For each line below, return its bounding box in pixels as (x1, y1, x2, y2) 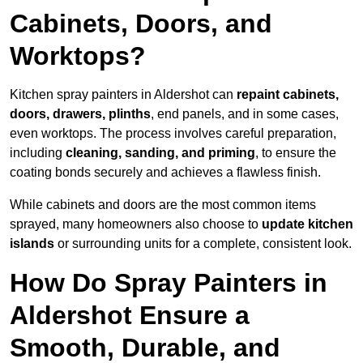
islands (10, 237, 54, 251)
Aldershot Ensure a (10, 301, 250, 331)
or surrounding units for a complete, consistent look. (54, 237, 352, 251)
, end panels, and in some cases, (151, 107, 339, 122)
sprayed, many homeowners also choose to (10, 217, 262, 232)
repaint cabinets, (237, 88, 339, 102)
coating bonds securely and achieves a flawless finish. (10, 165, 321, 180)
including (10, 146, 62, 160)
